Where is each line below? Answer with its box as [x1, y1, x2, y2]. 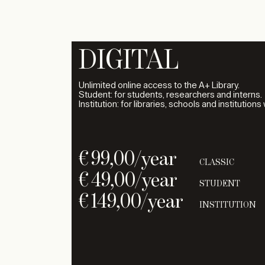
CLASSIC [199, 158, 234, 167]
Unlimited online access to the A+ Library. [79, 81, 240, 90]
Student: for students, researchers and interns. [79, 91, 262, 99]
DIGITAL [79, 47, 179, 75]
